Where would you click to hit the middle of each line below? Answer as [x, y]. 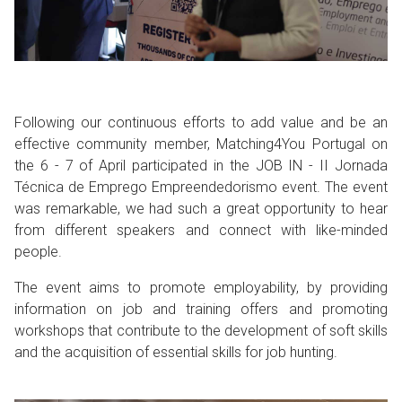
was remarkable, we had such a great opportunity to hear [201, 208]
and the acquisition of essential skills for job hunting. [176, 352]
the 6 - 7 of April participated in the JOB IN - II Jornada [201, 165]
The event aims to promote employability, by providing [201, 287]
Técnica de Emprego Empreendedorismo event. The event [201, 187]
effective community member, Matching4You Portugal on [201, 144]
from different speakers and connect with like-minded [201, 230]
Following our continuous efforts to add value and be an [201, 122]
